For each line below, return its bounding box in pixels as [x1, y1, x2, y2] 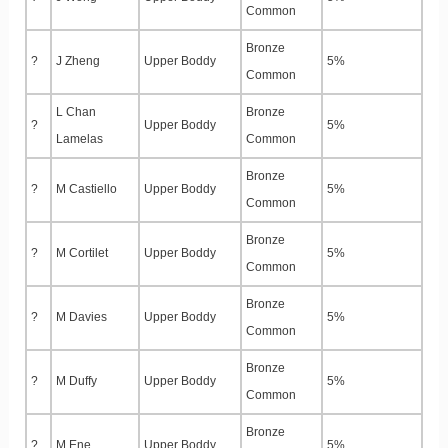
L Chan [56, 105, 96, 120]
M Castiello [56, 182, 117, 197]
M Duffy [56, 374, 97, 389]
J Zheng [56, 54, 100, 69]
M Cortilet [56, 246, 108, 261]
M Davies [56, 310, 107, 325]
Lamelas [56, 132, 103, 147]
